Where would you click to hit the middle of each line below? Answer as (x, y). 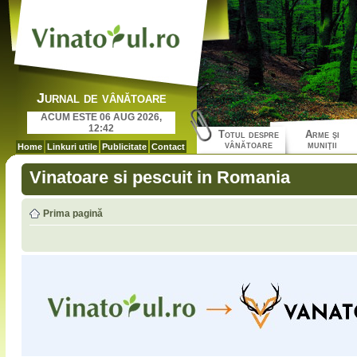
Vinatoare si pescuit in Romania (160, 177)
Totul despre (248, 134)
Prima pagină (73, 214)
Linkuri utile (72, 147)
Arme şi (322, 134)
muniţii (322, 145)
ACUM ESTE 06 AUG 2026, (101, 117)
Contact (168, 147)
